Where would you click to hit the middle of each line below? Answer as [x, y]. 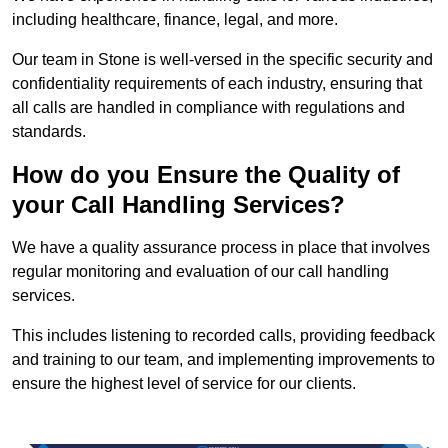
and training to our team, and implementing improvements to [223, 359]
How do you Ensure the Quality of [206, 174]
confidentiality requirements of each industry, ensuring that [217, 83]
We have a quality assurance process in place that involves [221, 247]
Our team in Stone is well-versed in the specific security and [222, 59]
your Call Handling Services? [178, 204]
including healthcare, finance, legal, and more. [175, 19]
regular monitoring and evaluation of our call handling [200, 271]
